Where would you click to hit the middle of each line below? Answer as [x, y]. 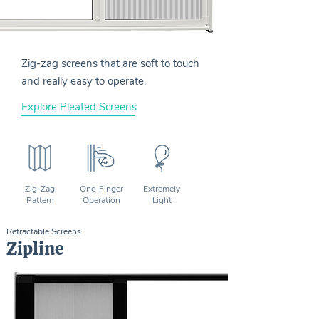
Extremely [162, 189]
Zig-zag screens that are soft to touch [110, 63]
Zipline [35, 249]
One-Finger [101, 189]
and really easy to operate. [85, 81]
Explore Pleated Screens [79, 107]
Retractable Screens [44, 231]
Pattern [40, 200]
